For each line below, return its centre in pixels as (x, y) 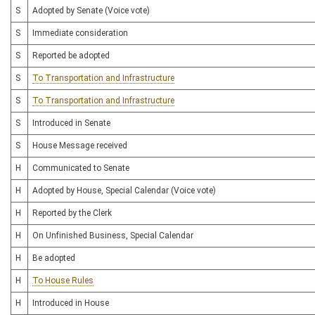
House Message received (80, 146)
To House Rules (63, 281)
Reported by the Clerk (72, 213)
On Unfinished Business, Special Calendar (113, 236)
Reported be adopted (71, 56)
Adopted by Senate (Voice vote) (91, 11)
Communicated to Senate (81, 168)
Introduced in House (71, 303)
